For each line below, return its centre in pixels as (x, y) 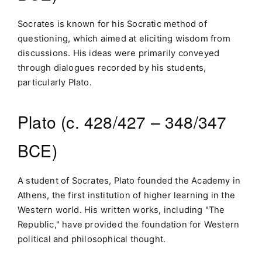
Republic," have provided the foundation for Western (129, 225)
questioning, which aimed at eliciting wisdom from (124, 39)
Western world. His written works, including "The (121, 210)
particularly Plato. (55, 83)
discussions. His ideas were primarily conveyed (119, 54)
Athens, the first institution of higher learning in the (127, 196)
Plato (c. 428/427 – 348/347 (122, 122)
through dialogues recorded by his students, (112, 68)
